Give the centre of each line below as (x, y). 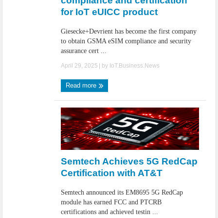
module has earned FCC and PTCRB (111, 202)
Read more (82, 85)
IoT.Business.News (135, 66)
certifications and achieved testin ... (110, 212)
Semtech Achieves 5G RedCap (129, 161)
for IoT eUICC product (109, 12)
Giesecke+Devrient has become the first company (129, 31)
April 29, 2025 (80, 66)
